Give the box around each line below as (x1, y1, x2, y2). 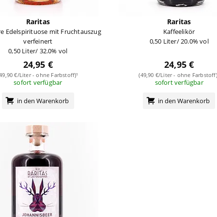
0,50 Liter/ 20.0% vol (149, 36, 209, 46)
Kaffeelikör (163, 27, 195, 36)
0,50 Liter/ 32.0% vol (8, 46, 68, 55)
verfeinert (23, 36, 53, 46)
